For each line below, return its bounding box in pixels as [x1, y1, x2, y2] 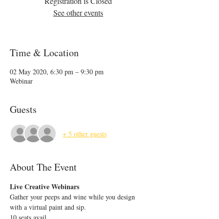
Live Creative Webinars [10, 181, 79, 192]
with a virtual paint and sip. [10, 202, 86, 212]
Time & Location [10, 46, 79, 59]
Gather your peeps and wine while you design [10, 192, 137, 201]
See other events [53, 7, 103, 18]
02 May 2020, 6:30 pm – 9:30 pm [10, 67, 104, 76]
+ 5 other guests [63, 129, 107, 138]
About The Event [10, 160, 77, 174]
